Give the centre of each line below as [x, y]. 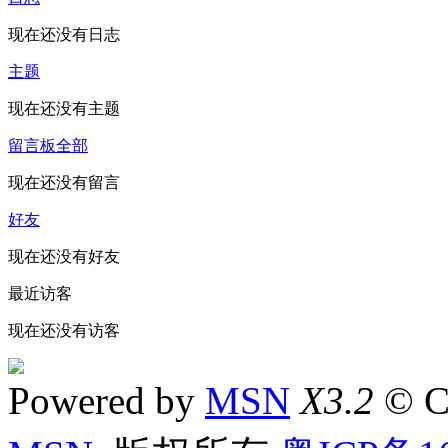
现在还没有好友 [64, 256]
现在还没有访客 [64, 330]
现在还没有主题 [64, 108]
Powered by [106, 400]
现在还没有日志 [64, 34]
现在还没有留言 [64, 182]
